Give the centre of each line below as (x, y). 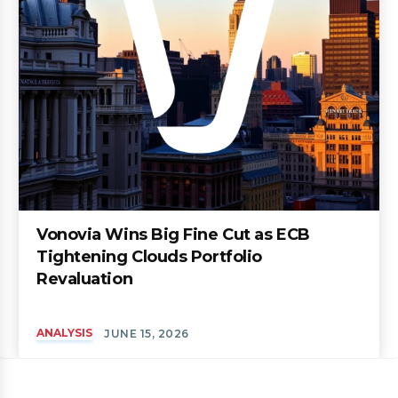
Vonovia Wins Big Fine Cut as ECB (173, 235)
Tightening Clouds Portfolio (149, 257)
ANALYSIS (64, 333)
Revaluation (85, 279)
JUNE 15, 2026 (147, 334)
